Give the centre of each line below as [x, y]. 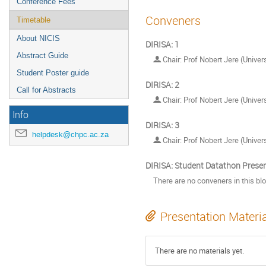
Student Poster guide [53, 73]
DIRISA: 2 [162, 85]
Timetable [34, 20]
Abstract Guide [42, 56]
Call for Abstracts [46, 90]
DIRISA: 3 [162, 125]
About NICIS [38, 38]
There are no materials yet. [199, 251]
